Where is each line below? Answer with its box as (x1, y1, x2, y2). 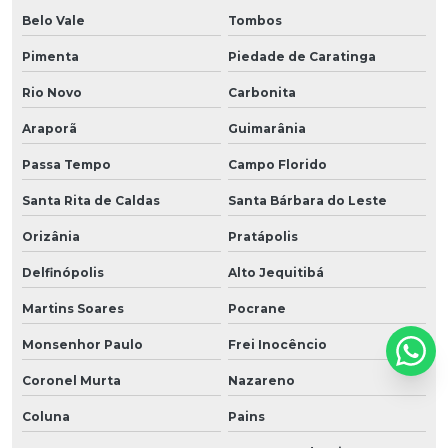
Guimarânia (227, 120, 306, 136)
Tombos (227, 12, 282, 28)
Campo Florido (227, 156, 327, 172)
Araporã (22, 120, 77, 136)
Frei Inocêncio (227, 336, 327, 352)
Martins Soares (22, 300, 124, 316)
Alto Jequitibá (227, 264, 324, 280)
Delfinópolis (22, 264, 104, 280)
